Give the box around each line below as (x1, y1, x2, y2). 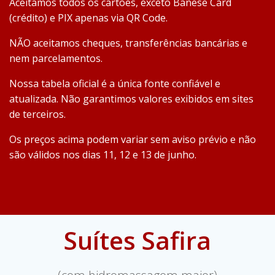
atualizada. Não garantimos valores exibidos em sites (9, 92, 254, 106)
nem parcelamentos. (9, 52, 103, 65)
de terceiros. (9, 107, 66, 121)
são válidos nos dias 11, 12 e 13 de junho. (9, 148, 196, 161)
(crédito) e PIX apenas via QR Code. (9, 11, 168, 25)
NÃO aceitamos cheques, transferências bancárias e (9, 36, 247, 50)
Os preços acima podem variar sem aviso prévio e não (9, 133, 256, 146)
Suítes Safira (64, 223, 211, 257)
